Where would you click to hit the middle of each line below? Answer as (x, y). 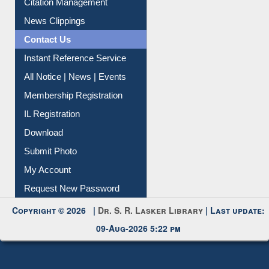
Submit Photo (51, 168)
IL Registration (52, 131)
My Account (48, 187)
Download (44, 150)
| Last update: (234, 227)
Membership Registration (74, 112)
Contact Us (48, 56)
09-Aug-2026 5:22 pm (139, 245)
